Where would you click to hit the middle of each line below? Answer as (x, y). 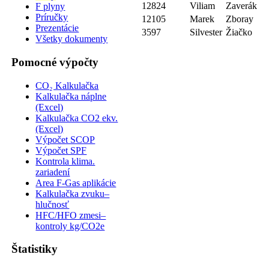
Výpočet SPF (61, 150)
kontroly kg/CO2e (70, 226)
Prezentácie (57, 28)
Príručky (52, 17)
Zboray (240, 19)
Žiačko (239, 32)
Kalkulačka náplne (71, 96)
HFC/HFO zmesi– (71, 215)
